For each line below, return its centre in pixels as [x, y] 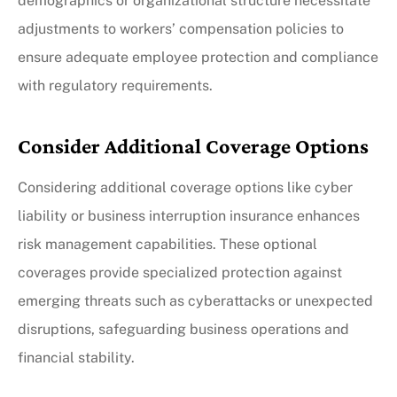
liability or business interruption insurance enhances [189, 215]
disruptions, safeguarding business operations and [183, 329]
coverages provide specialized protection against [180, 272]
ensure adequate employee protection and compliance [198, 57]
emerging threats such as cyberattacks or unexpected [195, 300]
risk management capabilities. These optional [167, 244]
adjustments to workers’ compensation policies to [181, 28]
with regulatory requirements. [115, 85]
